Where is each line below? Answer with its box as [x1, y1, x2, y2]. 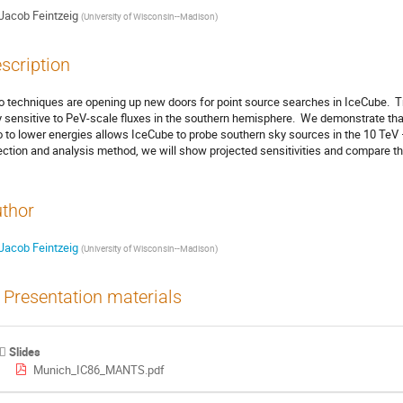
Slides [9, 344, 41, 361]
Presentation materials [4, 286, 182, 308]
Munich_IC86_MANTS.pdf [32, 362, 165, 379]
